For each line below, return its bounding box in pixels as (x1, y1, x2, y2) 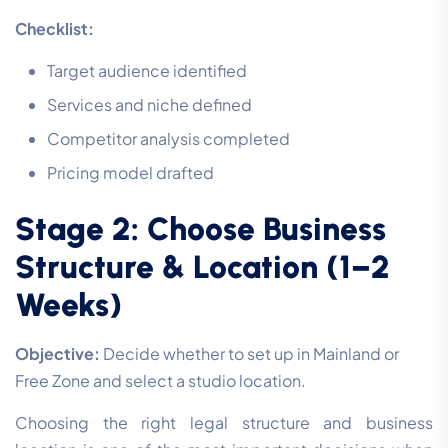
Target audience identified (47, 60, 247, 82)
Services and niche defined (47, 94, 252, 116)
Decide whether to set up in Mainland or (100, 343, 399, 365)
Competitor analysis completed (47, 128, 290, 150)
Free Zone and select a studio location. (15, 370, 306, 392)
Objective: (15, 343, 100, 365)
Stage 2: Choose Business (15, 210, 386, 249)
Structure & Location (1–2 (15, 248, 390, 287)
